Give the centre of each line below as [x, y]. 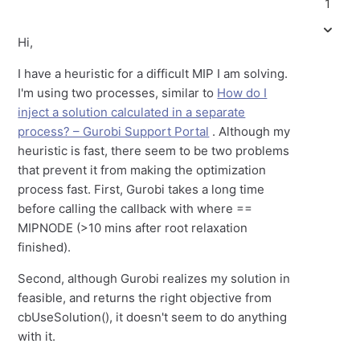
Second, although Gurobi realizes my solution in [154, 278]
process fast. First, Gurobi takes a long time [141, 189]
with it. [37, 336]
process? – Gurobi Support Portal [114, 131]
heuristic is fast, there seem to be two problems [154, 151]
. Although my [250, 131]
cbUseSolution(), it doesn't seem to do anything [153, 317]
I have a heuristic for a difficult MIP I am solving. [153, 74]
